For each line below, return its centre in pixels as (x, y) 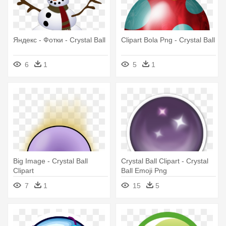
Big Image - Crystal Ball (50, 161)
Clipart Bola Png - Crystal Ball (168, 40)
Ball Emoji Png (144, 171)
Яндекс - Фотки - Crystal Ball (59, 40)
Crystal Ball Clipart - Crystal (165, 161)
